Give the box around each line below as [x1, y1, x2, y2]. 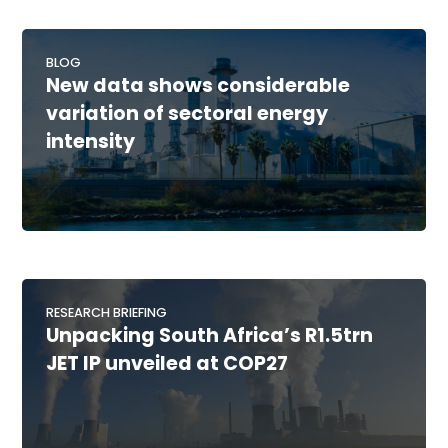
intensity [46, 128, 136, 156]
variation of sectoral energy [46, 100, 329, 128]
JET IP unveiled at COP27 [46, 350, 289, 378]
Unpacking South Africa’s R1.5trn [46, 322, 374, 350]
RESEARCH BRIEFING [46, 304, 168, 322]
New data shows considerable [46, 72, 351, 100]
